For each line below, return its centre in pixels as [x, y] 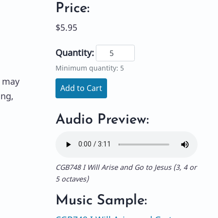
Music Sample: [101, 200]
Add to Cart [81, 88]
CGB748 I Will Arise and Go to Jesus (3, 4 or [126, 167]
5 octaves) [72, 179]
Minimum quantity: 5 [90, 68]
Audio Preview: [102, 120]
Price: [72, 8]
